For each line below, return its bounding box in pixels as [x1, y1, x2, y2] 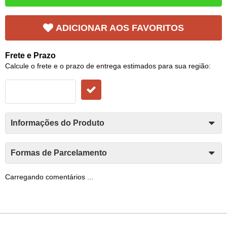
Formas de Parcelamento [11, 148, 107, 157]
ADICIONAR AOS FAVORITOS [56, 22, 184, 33]
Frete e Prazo [5, 51, 56, 60]
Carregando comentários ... [5, 173, 93, 181]
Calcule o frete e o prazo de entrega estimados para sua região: [5, 61, 211, 70]
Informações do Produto [11, 118, 104, 127]
